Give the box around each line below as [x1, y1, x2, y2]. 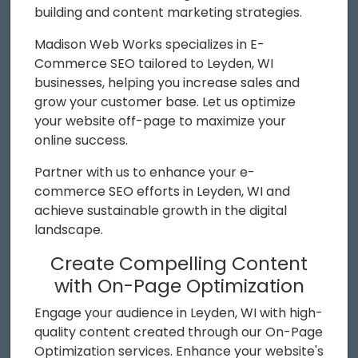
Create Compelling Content [50, 249, 308, 276]
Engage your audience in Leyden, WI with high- [34, 303, 323, 322]
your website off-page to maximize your [34, 111, 286, 130]
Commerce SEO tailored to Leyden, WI [34, 54, 273, 73]
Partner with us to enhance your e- [34, 162, 255, 181]
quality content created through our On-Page [34, 322, 323, 341]
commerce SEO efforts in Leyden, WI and [34, 181, 290, 201]
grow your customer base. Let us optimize [34, 92, 296, 111]
